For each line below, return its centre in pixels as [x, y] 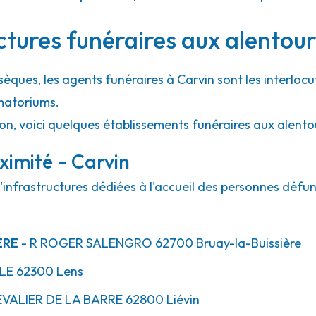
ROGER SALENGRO [95, 243]
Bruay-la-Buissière [247, 243]
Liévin [182, 299]
